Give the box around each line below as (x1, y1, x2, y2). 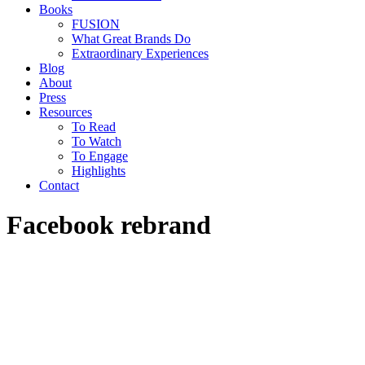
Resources (39, 105, 92, 119)
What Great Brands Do (72, 32, 191, 46)
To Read (72, 120, 116, 134)
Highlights (72, 164, 125, 178)
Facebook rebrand (7, 210, 211, 240)
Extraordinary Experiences (72, 46, 209, 60)
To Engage (72, 149, 128, 163)
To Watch (72, 134, 121, 148)
